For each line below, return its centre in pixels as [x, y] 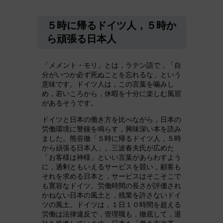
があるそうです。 [70, 103]
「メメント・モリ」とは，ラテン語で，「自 [111, 65]
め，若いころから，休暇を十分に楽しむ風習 [111, 94]
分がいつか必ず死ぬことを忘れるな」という [111, 75]
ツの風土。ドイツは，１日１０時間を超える [111, 205]
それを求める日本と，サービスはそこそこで [111, 176]
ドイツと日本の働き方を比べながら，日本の [111, 119]
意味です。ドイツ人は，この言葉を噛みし [108, 84]
